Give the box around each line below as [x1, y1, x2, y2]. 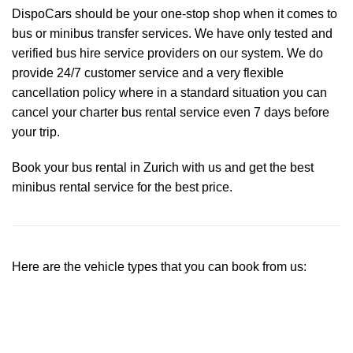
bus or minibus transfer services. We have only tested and [12, 26, 333, 40]
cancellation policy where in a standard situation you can [12, 85, 327, 99]
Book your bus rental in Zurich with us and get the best [12, 160, 314, 174]
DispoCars [12, 6, 72, 20]
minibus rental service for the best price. [12, 180, 232, 194]
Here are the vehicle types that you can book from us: [12, 259, 307, 273]
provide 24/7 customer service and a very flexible [12, 65, 284, 80]
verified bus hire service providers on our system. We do [12, 46, 323, 60]
